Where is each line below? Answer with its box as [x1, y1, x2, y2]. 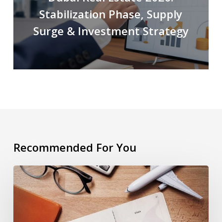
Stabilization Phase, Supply [39, 6, 183, 22]
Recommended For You [13, 139, 136, 155]
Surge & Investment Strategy [33, 23, 189, 39]
